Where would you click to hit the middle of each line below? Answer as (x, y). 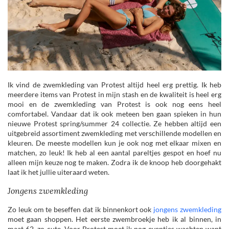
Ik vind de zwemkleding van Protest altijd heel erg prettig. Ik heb (114, 85)
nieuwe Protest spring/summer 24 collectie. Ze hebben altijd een (114, 124)
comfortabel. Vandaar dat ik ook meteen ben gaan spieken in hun (114, 114)
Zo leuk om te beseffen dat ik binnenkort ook (81, 210)
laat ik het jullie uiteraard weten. (59, 172)
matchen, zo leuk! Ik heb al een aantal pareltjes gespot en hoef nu (114, 153)
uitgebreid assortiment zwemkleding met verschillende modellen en (114, 133)
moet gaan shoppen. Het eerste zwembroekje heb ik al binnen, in (114, 219)
